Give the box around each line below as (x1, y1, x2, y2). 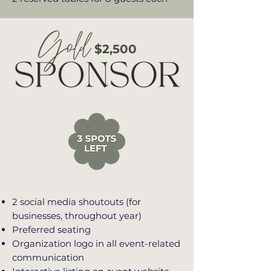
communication (12, 252, 84, 263)
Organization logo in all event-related (12, 238, 180, 249)
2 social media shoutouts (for (12, 196, 141, 207)
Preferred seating (12, 224, 91, 235)
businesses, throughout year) (12, 210, 142, 221)
